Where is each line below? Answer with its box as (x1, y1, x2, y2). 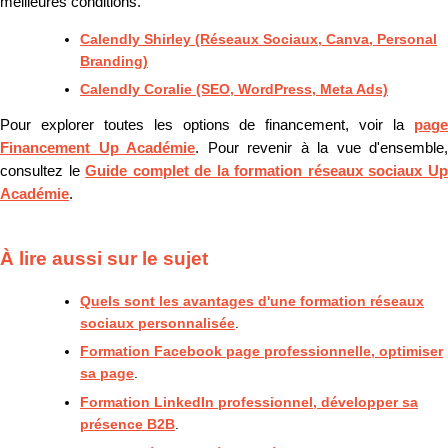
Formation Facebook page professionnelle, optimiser (80, 343, 443, 360)
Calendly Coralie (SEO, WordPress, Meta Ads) (80, 81, 388, 98)
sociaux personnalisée (80, 314, 235, 331)
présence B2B (80, 415, 175, 432)
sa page (80, 365, 134, 382)
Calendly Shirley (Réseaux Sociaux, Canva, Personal (80, 30, 437, 47)
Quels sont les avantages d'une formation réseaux (80, 292, 424, 309)
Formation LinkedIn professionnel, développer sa (80, 393, 418, 410)
